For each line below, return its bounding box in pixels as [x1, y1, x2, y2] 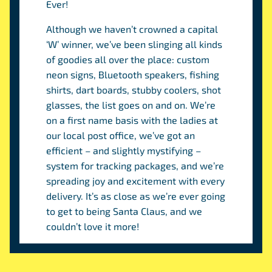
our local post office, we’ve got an [46, 129, 195, 141]
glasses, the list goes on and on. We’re [46, 99, 216, 110]
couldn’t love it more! [46, 220, 142, 232]
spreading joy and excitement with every [46, 175, 225, 186]
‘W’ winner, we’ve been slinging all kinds [46, 38, 223, 50]
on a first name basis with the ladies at [46, 114, 219, 126]
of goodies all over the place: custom [46, 53, 210, 65]
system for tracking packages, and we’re [46, 160, 225, 171]
